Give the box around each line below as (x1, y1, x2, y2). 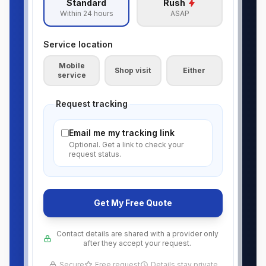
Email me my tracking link (68, 128, 175, 138)
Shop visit (115, 66, 151, 75)
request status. (68, 150, 121, 159)
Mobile (58, 61, 85, 70)
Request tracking (56, 99, 128, 109)
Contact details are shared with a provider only (56, 229, 218, 238)
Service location (43, 39, 113, 49)
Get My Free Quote (94, 198, 172, 208)
